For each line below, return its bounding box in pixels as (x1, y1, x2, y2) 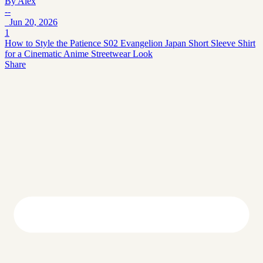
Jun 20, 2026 (5, 16, 58, 27)
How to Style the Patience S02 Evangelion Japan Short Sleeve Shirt (5, 38, 255, 48)
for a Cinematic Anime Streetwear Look (5, 48, 153, 59)
